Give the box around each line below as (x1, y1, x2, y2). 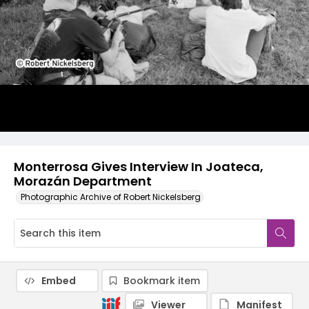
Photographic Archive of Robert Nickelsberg (21, 191, 201, 203)
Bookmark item (123, 274, 200, 288)
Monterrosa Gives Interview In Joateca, (14, 158, 263, 175)
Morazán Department (14, 172, 152, 190)
